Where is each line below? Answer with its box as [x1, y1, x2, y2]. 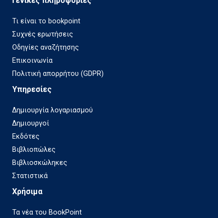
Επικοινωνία [12, 56, 53, 65]
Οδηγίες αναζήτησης [12, 43, 79, 52]
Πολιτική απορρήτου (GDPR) [12, 70, 104, 78]
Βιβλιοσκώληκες [12, 159, 67, 167]
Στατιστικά [12, 172, 48, 181]
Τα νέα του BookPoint [12, 208, 82, 217]
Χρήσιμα [12, 187, 42, 197]
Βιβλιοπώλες [12, 145, 55, 154]
